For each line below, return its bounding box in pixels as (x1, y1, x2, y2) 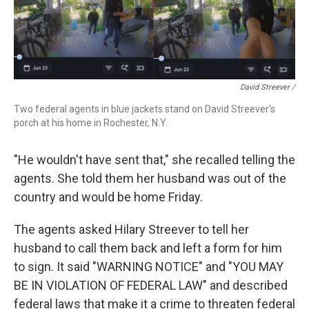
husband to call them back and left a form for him (14, 240, 282, 255)
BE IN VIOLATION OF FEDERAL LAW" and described (14, 277, 288, 292)
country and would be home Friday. (14, 189, 203, 204)
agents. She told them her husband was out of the (14, 170, 286, 186)
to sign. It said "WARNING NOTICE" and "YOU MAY (14, 259, 283, 274)
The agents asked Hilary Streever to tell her (14, 221, 249, 237)
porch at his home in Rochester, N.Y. (14, 117, 168, 128)
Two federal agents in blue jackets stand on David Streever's (14, 103, 275, 114)
